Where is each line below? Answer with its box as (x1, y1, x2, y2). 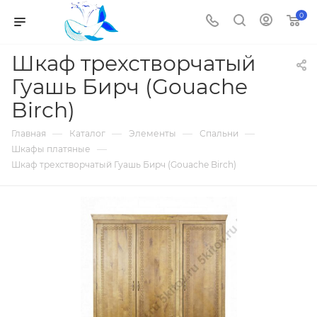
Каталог (69, 128, 105, 139)
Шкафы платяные (11, 144, 91, 154)
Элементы (129, 128, 176, 139)
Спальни (200, 128, 238, 139)
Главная (11, 128, 46, 139)
